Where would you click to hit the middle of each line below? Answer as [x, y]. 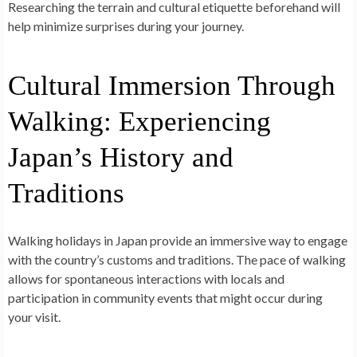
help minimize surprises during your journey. [126, 26]
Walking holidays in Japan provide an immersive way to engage [178, 241]
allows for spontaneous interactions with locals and [146, 279]
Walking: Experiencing [139, 122]
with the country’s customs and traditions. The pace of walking [177, 260]
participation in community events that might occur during [165, 298]
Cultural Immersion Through [172, 86]
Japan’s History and [121, 158]
